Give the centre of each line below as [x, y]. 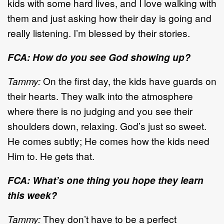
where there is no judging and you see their [100, 111]
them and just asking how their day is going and [109, 18]
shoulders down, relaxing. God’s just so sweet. [107, 126]
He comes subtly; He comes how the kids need [108, 141]
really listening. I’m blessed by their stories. [100, 33]
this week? [32, 195]
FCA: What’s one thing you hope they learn [105, 180]
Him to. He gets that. [51, 156]
